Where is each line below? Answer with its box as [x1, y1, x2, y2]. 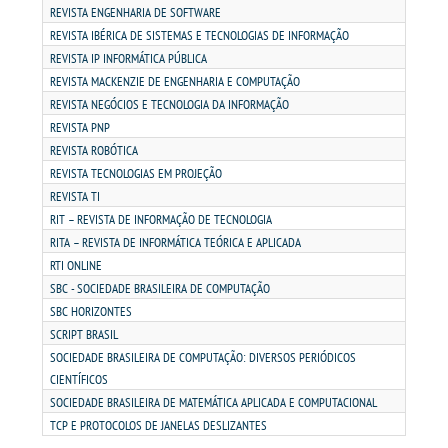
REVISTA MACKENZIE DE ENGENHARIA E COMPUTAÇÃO [50, 73, 300, 90]
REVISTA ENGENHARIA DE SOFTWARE [50, 4, 221, 21]
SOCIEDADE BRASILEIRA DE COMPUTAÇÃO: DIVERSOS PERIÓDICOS [50, 349, 356, 366]
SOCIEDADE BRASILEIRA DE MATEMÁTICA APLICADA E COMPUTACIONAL [50, 394, 377, 411]
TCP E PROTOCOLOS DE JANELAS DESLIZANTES [50, 417, 267, 434]
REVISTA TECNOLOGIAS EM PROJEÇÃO [50, 165, 222, 182]
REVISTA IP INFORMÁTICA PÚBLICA [50, 50, 207, 67]
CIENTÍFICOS [50, 371, 108, 388]
